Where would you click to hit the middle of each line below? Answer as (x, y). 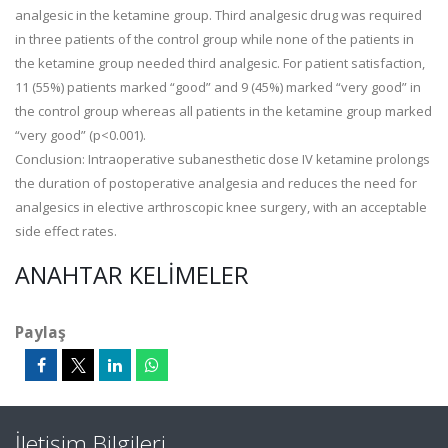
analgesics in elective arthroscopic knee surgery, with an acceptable (221, 207)
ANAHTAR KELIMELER (132, 275)
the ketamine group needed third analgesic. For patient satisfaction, (220, 63)
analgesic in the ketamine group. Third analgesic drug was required (218, 15)
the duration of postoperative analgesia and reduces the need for (216, 183)
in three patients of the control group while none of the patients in (214, 39)
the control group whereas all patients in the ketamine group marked (223, 111)
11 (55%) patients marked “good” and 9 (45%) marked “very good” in (218, 87)
